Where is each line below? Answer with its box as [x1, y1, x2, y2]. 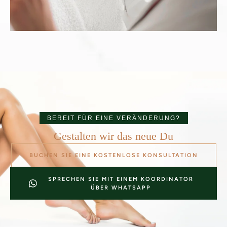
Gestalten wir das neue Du [54, 129, 173, 142]
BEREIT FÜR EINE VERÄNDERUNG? [47, 114, 180, 122]
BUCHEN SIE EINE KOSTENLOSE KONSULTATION [29, 152, 198, 159]
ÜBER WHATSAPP [90, 184, 151, 191]
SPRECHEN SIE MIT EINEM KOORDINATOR [48, 175, 194, 182]
